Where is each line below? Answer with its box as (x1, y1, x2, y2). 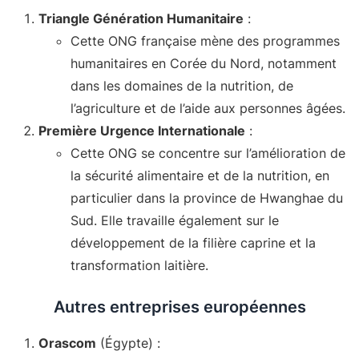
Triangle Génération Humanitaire (38, 10, 244, 26)
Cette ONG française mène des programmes (71, 32, 340, 49)
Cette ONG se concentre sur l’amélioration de (71, 144, 345, 161)
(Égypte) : (96, 334, 160, 351)
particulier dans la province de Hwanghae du (71, 189, 343, 206)
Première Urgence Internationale (38, 122, 245, 139)
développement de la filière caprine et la (71, 234, 316, 251)
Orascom (38, 334, 96, 351)
